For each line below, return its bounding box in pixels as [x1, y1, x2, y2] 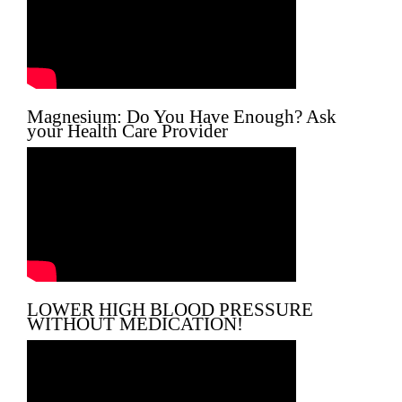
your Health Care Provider [27, 120, 228, 142]
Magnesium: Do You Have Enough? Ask [27, 106, 336, 127]
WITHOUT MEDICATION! [27, 313, 243, 335]
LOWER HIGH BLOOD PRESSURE [27, 299, 313, 320]
